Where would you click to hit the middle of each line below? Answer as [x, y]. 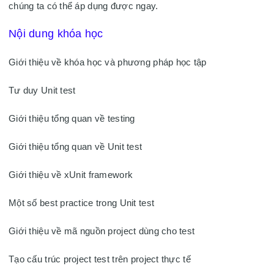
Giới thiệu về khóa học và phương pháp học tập [108, 62]
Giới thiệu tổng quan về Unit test [76, 147]
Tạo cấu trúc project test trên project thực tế [100, 259]
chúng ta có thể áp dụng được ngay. [85, 6]
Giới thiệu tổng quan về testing [72, 119]
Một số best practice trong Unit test [82, 203]
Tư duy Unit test [42, 91]
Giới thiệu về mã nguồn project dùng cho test [102, 231]
